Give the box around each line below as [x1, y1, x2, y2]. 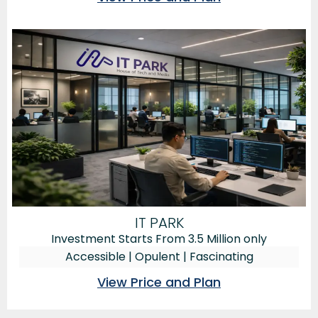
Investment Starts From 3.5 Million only [51, 230, 267, 247]
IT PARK [134, 212, 184, 233]
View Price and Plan [97, 273, 221, 291]
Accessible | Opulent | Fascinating [65, 248, 253, 265]
